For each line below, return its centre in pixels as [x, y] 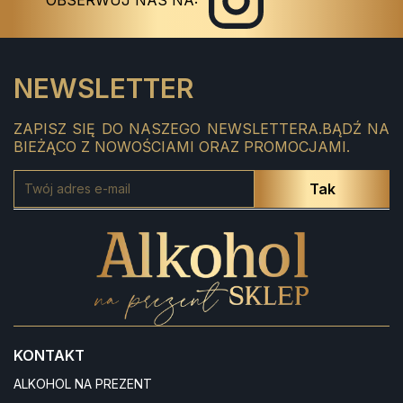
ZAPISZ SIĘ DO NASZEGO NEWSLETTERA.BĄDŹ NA [201, 128]
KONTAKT [49, 355]
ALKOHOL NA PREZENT [83, 383]
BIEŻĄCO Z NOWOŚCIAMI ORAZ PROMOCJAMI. [182, 146]
